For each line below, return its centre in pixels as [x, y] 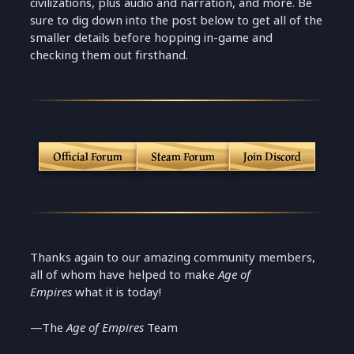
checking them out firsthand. [109, 55]
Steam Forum [183, 157]
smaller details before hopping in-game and [152, 37]
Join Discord [272, 157]
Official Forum [88, 157]
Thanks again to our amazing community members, [173, 258]
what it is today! [117, 292]
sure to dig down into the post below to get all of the [177, 20]
